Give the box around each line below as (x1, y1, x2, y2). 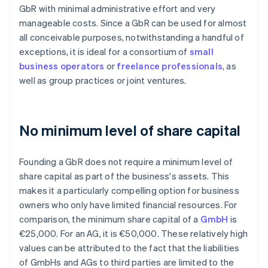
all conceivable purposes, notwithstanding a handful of (19, 31, 244, 44)
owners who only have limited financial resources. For (19, 199, 237, 211)
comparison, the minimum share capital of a (19, 213, 200, 226)
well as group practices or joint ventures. (19, 74, 187, 87)
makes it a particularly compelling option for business (19, 184, 239, 197)
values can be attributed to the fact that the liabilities (19, 242, 240, 254)
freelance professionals (117, 60, 223, 72)
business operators (19, 60, 105, 72)
